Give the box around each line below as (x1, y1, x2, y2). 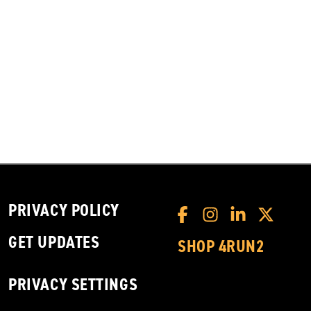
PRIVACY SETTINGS (8, 274, 138, 296)
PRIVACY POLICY (8, 199, 119, 221)
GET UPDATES (8, 231, 100, 253)
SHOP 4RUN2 (178, 235, 264, 258)
